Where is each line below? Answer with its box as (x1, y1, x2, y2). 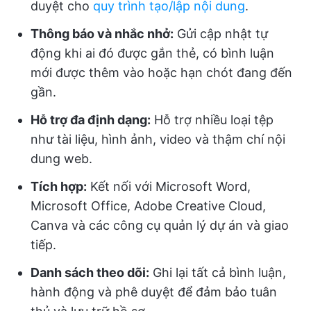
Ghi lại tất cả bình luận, (149, 265, 286, 280)
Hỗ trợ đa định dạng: (31, 112, 151, 127)
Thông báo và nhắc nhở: (31, 26, 174, 41)
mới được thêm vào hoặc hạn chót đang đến (31, 65, 292, 80)
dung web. (31, 151, 92, 166)
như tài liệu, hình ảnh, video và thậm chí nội (31, 132, 285, 146)
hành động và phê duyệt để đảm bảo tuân (31, 285, 277, 299)
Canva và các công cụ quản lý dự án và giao (31, 218, 289, 233)
